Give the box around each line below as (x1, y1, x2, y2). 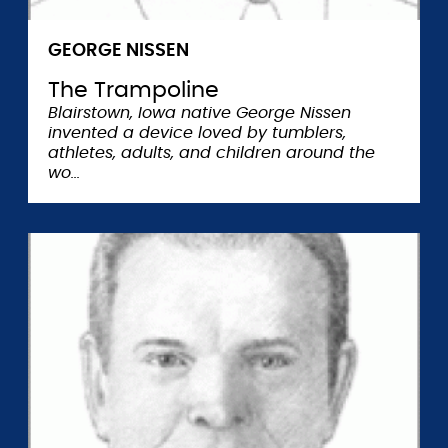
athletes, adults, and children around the (48, 145, 375, 161)
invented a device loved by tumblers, (48, 125, 346, 141)
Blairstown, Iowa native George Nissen (48, 105, 351, 121)
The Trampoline (48, 79, 219, 101)
